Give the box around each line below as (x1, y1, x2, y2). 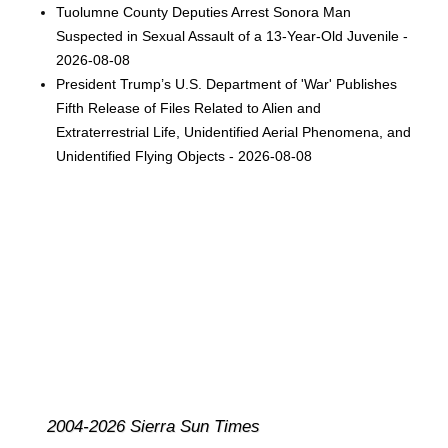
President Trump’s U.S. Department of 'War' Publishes (56, 76, 398, 93)
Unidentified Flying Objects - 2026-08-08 (56, 148, 313, 165)
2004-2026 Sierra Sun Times (46, 417, 260, 437)
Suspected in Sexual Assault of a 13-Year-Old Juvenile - (56, 28, 409, 45)
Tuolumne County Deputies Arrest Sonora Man (56, 4, 352, 21)
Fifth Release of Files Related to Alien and (56, 100, 322, 117)
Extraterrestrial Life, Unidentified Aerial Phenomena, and (56, 124, 412, 141)
